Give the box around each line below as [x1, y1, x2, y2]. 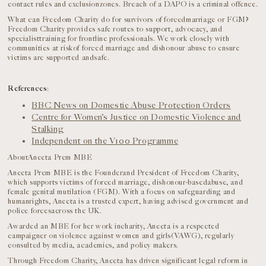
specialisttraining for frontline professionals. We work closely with [8, 34, 230, 43]
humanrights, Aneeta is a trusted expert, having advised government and [8, 197, 249, 206]
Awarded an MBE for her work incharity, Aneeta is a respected [8, 221, 220, 231]
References [8, 84, 47, 93]
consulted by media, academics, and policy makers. [8, 240, 179, 250]
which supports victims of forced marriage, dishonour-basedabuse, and [8, 178, 243, 187]
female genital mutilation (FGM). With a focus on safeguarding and [8, 187, 236, 197]
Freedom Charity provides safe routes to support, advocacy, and [8, 24, 223, 34]
